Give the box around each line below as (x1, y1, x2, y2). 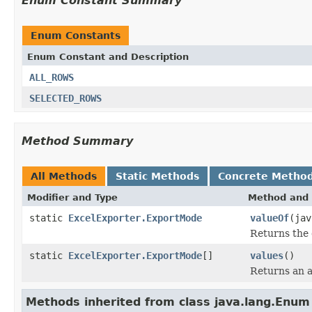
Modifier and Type (27, 192, 118, 203)
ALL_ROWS (29, 71, 74, 83)
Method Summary (22, 134, 133, 148)
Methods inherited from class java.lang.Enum (26, 295, 310, 309)
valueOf (250, 212, 289, 224)
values (250, 249, 283, 261)
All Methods (31, 170, 97, 182)
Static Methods (116, 170, 199, 182)
